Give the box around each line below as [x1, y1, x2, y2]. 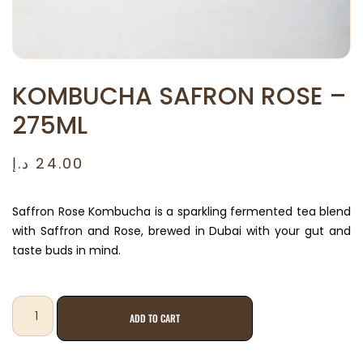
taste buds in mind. [12, 241, 121, 258]
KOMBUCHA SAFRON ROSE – [12, 79, 347, 114]
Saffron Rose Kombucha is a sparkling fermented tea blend [12, 203, 351, 220]
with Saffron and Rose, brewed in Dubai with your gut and [12, 222, 351, 239]
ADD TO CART [129, 310, 180, 325]
